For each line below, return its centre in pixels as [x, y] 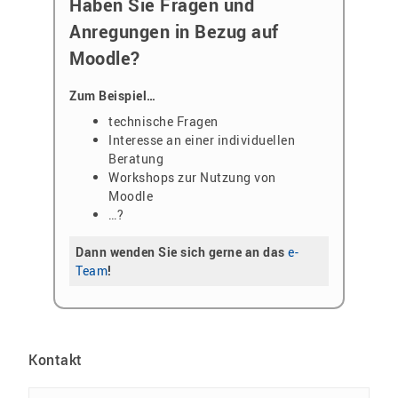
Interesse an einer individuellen [202, 140]
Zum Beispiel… [113, 96]
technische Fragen [163, 122]
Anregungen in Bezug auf [174, 31]
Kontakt [56, 359]
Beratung [136, 159]
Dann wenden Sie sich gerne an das [182, 252]
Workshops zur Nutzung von [192, 178]
